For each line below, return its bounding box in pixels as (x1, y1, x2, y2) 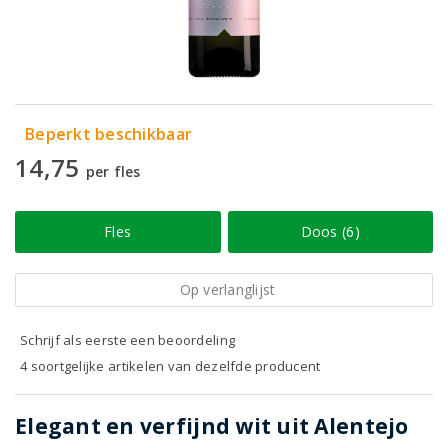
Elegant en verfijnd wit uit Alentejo (15, 412, 409, 440)
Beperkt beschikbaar (25, 123, 193, 145)
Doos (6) (300, 222, 360, 241)
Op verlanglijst (179, 280, 276, 299)
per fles (85, 162, 141, 181)
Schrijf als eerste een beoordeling (20, 331, 236, 349)
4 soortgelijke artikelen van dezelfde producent (20, 357, 321, 375)
